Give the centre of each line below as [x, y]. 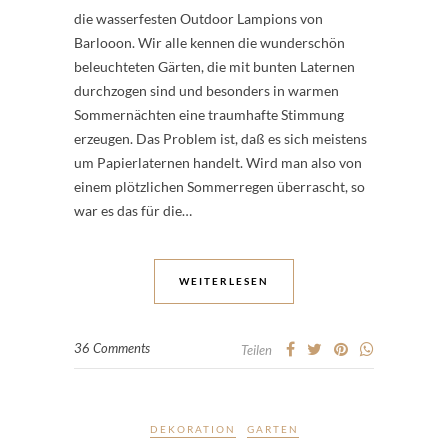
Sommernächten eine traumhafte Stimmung [209, 114]
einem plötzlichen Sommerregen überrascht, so [219, 186]
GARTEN [272, 429]
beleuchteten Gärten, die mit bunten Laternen [214, 66]
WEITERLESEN [224, 281]
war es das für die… [133, 210]
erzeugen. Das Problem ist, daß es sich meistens [220, 138]
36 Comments [112, 348]
